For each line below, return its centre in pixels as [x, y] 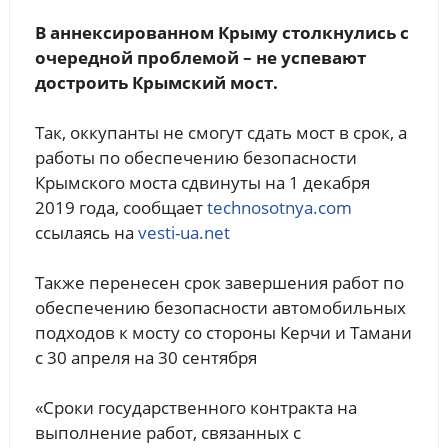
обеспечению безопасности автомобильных [220, 307]
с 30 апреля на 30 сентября [145, 357]
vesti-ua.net [183, 232]
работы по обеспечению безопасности [195, 157]
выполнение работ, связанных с [167, 432]
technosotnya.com [279, 207]
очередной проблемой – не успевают [200, 57]
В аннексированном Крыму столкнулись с [221, 32]
